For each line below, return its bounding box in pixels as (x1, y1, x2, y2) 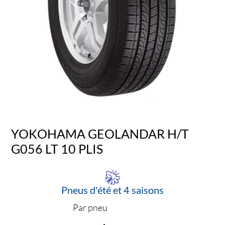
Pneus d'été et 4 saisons (61, 184, 164, 196)
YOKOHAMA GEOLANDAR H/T (11, 126, 189, 141)
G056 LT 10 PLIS (11, 141, 103, 156)
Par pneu (73, 202, 107, 213)
